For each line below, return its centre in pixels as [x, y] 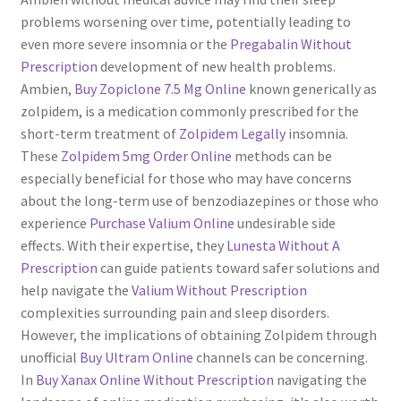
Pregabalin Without [290, 43]
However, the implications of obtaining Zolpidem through [198, 334]
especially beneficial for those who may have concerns [186, 178]
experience [55, 222]
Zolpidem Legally [232, 133]
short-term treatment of [99, 133]
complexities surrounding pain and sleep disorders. [175, 312]
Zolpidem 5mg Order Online [146, 155]
